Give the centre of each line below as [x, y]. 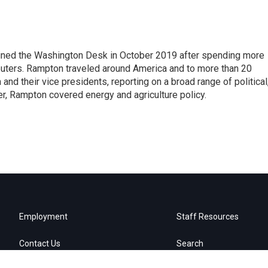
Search [190, 243]
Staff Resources [208, 216]
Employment [43, 216]
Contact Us [40, 243]
